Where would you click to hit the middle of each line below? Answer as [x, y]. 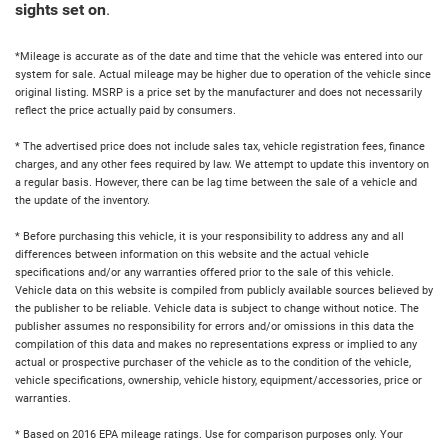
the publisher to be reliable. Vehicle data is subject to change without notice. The [217, 308]
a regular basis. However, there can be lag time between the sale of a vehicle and [216, 182]
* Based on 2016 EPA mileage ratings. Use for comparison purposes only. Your [209, 434]
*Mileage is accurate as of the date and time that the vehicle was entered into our [219, 56]
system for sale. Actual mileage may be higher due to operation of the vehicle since [223, 74]
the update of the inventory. [82, 200]
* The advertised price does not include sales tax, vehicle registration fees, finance [220, 146]
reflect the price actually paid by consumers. [125, 110]
